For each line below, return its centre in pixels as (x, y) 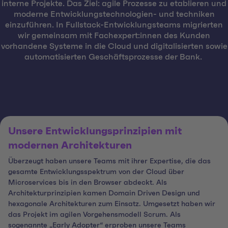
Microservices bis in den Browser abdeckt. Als (88, 183)
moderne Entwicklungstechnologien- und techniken (114, 15)
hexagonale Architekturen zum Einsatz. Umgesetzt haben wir (112, 204)
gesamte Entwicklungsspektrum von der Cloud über (96, 172)
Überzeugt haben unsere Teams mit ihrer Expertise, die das (109, 162)
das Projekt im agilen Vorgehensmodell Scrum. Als (94, 215)
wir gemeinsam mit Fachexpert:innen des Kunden (114, 36)
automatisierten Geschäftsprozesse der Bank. (114, 57)
